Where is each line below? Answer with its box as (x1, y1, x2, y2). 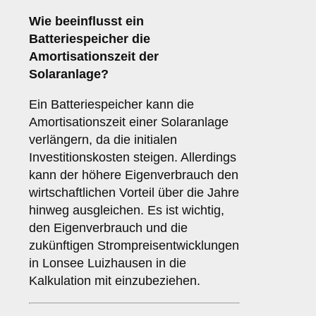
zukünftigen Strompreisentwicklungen (29, 238, 239, 253)
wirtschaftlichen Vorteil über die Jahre (29, 186, 239, 200)
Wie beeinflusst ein (29, 14, 144, 29)
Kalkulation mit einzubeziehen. (29, 274, 200, 288)
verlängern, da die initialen (29, 133, 177, 147)
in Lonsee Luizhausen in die (29, 256, 186, 271)
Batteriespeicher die (29, 32, 150, 47)
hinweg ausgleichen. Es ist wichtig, (29, 203, 224, 218)
